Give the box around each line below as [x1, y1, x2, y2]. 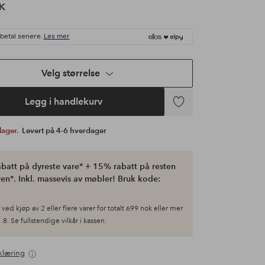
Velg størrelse [41, 67, 101, 79]
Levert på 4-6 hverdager [21, 126, 106, 136]
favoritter [164, 131, 204, 143]
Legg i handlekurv [25, 96, 103, 108]
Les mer [43, 33, 70, 41]
